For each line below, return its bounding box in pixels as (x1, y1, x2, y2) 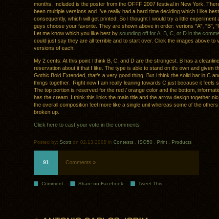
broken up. (34, 109, 59, 115)
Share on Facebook (78, 181, 123, 187)
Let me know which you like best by (34, 30, 119, 37)
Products (172, 139, 192, 145)
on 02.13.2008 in (71, 139, 113, 145)
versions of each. (34, 45, 75, 51)
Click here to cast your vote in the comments (34, 122, 140, 128)
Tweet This (138, 181, 162, 187)
